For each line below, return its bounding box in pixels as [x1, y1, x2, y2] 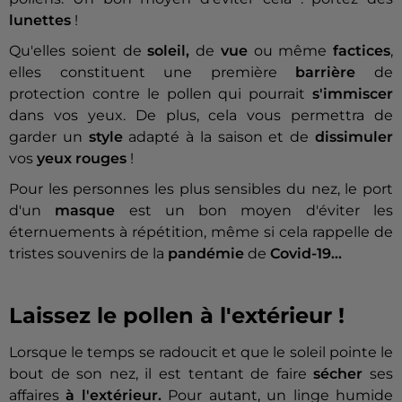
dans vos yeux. [9, 107, 135, 125]
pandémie [168, 245, 244, 263]
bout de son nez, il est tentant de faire [9, 365, 314, 383]
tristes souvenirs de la [9, 245, 168, 263]
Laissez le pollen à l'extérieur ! [9, 302, 345, 329]
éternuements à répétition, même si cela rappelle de [9, 223, 393, 241]
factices [333, 42, 390, 60]
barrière [295, 64, 356, 82]
